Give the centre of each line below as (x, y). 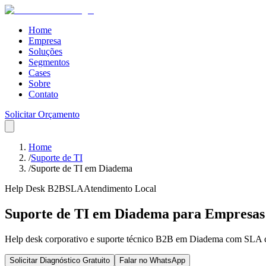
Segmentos (49, 62)
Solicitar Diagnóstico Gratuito (60, 260)
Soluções (45, 51)
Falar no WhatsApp (152, 260)
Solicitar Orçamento (42, 114)
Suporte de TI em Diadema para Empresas (135, 213)
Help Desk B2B (35, 189)
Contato (43, 94)
